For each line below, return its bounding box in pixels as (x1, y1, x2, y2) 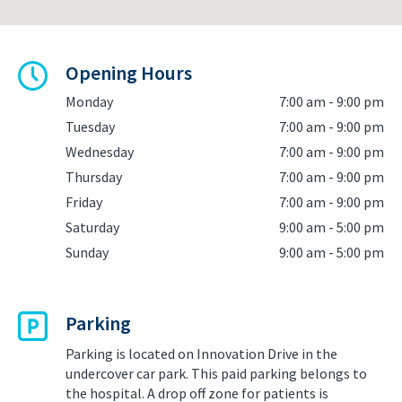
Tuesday (66, 117, 115, 135)
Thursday (66, 167, 122, 186)
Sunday (66, 242, 109, 261)
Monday (66, 92, 113, 110)
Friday (66, 192, 102, 211)
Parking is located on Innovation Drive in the (66, 344, 337, 363)
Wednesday (66, 142, 134, 161)
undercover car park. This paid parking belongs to (66, 363, 367, 382)
